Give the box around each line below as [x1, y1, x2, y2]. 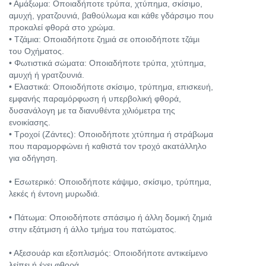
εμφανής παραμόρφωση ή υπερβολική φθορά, [9, 94, 181, 103]
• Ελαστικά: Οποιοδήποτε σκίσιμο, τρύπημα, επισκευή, [9, 82, 213, 91]
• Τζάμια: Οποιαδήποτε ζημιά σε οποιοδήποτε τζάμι [9, 34, 199, 44]
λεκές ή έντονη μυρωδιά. [9, 189, 100, 198]
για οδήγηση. [9, 153, 58, 163]
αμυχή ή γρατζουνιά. [9, 70, 84, 80]
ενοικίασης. [9, 118, 50, 127]
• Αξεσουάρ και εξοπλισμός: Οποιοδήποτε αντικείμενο [9, 248, 208, 258]
